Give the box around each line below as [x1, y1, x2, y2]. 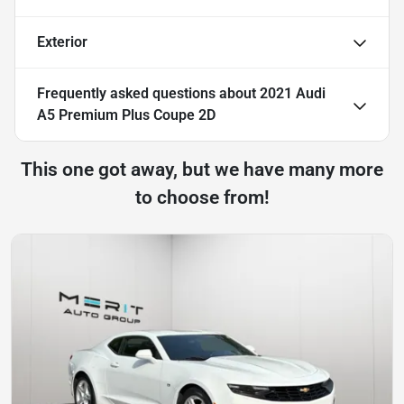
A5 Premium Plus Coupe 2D [37, 106, 216, 124]
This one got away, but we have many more [21, 158, 383, 180]
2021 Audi [260, 84, 326, 102]
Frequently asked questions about [37, 84, 260, 102]
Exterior [37, 32, 87, 50]
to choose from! [134, 186, 270, 208]
